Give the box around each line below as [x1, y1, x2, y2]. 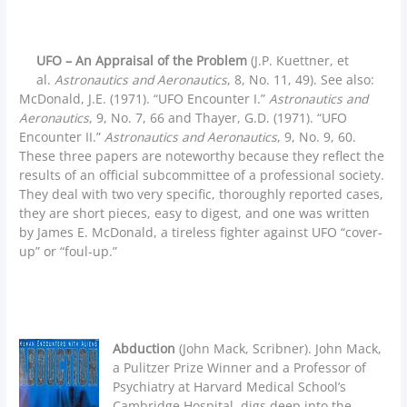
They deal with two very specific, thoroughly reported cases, [19, 184, 384, 203]
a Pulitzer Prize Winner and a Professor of [113, 359, 367, 377]
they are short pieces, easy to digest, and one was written [19, 203, 371, 222]
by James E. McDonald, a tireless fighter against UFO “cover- [19, 223, 383, 241]
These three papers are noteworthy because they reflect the [19, 146, 385, 164]
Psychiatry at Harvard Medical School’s [113, 378, 347, 396]
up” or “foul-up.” [19, 242, 118, 260]
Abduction [113, 340, 176, 358]
